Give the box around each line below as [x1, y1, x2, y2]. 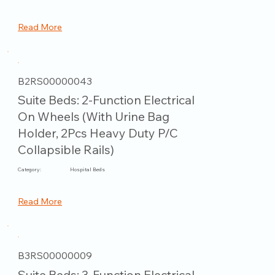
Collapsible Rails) [18, 142, 115, 158]
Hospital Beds [70, 166, 106, 173]
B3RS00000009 [18, 249, 93, 261]
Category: [18, 166, 42, 172]
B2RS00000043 [18, 74, 93, 87]
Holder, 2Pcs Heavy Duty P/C [18, 125, 179, 141]
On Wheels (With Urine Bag [18, 109, 170, 125]
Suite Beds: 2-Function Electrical [18, 92, 195, 108]
